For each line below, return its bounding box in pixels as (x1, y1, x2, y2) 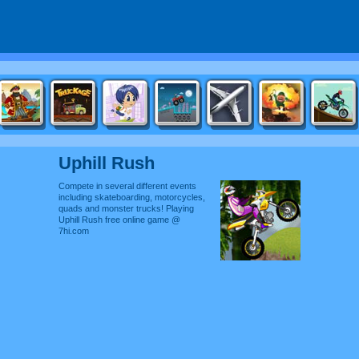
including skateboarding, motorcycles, (58, 192, 205, 202)
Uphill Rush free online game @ (58, 215, 180, 224)
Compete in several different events (58, 181, 196, 191)
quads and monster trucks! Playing (58, 204, 194, 213)
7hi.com (58, 226, 89, 236)
